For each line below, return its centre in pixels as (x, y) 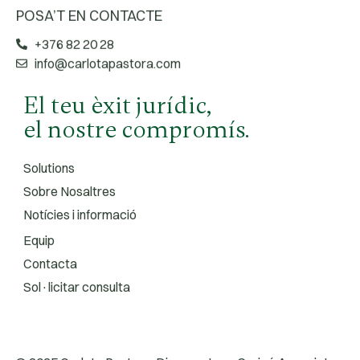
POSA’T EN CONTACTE (89, 13)
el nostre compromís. (129, 130)
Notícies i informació (73, 215)
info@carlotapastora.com (107, 61)
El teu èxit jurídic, (110, 106)
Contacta (43, 264)
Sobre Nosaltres (63, 192)
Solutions (42, 168)
